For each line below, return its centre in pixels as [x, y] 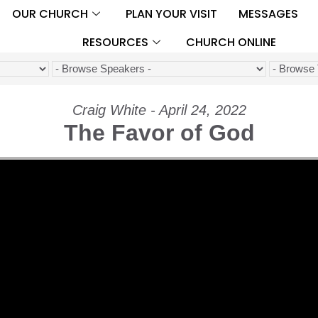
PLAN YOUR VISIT [171, 13]
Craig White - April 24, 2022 [159, 110]
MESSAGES [268, 13]
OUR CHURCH [50, 13]
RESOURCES [115, 42]
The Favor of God [159, 132]
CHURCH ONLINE [231, 42]
